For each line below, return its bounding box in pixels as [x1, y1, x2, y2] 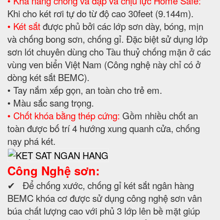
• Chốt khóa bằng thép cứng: [7, 109, 120, 122]
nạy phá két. [7, 134, 55, 147]
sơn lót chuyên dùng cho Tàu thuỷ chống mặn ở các [7, 45, 211, 58]
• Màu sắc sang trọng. [7, 96, 94, 109]
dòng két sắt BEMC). [7, 70, 89, 83]
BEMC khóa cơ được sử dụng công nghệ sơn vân [7, 191, 202, 204]
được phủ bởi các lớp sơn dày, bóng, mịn [40, 19, 203, 32]
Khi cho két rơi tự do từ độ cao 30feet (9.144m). [7, 6, 193, 20]
